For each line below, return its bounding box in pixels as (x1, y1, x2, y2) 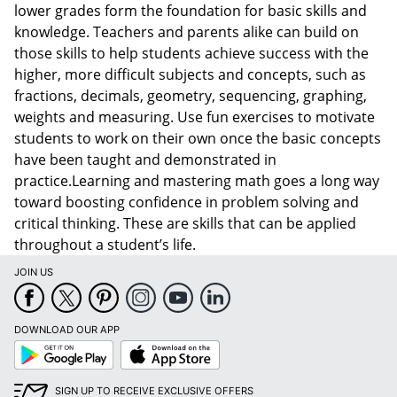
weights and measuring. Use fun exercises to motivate (14, 106, 375, 127)
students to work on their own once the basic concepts (14, 128, 381, 148)
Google (13, 339, 48, 352)
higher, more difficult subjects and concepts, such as (14, 64, 366, 84)
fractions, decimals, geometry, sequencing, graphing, (14, 85, 367, 105)
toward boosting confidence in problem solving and (14, 191, 359, 212)
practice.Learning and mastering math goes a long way (14, 170, 379, 191)
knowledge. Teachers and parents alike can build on (14, 21, 359, 42)
